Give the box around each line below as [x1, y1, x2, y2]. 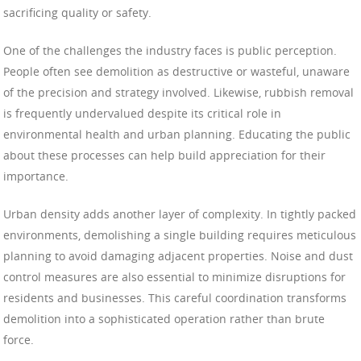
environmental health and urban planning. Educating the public [3, 126, 351, 142]
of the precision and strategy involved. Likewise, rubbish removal [3, 84, 354, 100]
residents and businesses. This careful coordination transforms [3, 289, 346, 305]
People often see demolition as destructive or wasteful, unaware [3, 63, 350, 79]
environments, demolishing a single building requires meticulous [3, 226, 356, 243]
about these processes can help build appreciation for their [3, 147, 326, 163]
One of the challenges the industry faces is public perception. [3, 42, 337, 58]
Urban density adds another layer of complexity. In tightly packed [3, 205, 356, 222]
